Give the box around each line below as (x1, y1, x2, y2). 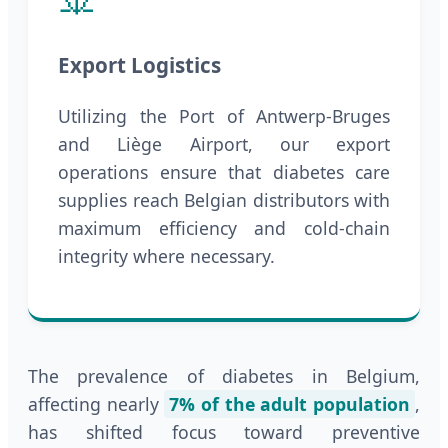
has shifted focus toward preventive (28, 419, 420, 444)
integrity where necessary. (58, 244, 275, 269)
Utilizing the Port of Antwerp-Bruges (58, 104, 390, 129)
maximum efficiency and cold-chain (58, 216, 390, 241)
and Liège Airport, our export (58, 132, 390, 157)
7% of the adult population (169, 391, 411, 416)
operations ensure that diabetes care (58, 160, 390, 185)
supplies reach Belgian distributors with (58, 188, 390, 213)
